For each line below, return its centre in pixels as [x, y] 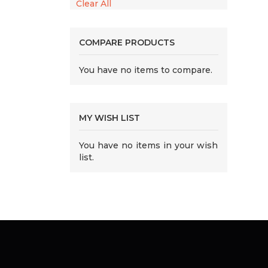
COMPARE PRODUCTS [127, 42]
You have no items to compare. [146, 70]
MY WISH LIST [109, 118]
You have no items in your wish [149, 145]
